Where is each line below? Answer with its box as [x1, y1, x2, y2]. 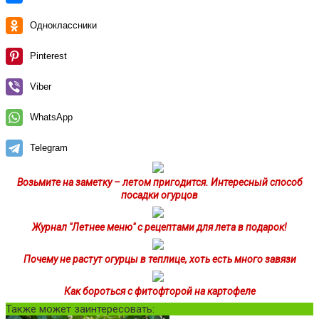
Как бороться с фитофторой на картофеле [63, 285, 256, 297]
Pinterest [30, 50, 67, 61]
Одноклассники [30, 19, 97, 31]
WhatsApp [30, 111, 73, 122]
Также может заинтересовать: [6, 302, 155, 315]
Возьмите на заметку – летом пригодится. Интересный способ [16, 176, 303, 188]
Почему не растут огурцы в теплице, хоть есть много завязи [23, 253, 296, 265]
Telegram [30, 142, 68, 153]
